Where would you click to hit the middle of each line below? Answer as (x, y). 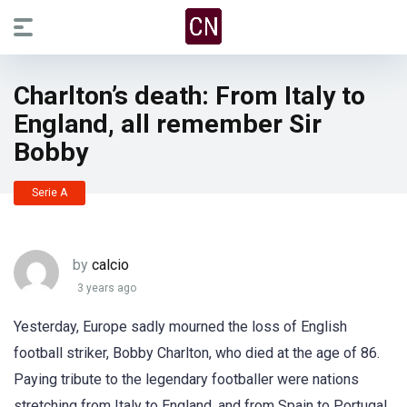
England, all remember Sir (168, 124)
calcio (110, 264)
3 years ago (107, 288)
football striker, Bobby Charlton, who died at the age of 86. (197, 353)
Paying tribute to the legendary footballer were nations (186, 379)
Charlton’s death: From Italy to (189, 96)
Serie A (50, 193)
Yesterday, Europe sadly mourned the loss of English (180, 327)
